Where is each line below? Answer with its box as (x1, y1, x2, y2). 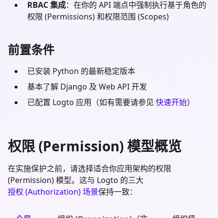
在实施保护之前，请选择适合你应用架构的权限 (8, 163, 171, 174)
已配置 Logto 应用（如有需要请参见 (27, 96, 156, 108)
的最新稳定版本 (79, 65, 135, 76)
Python (53, 65, 79, 76)
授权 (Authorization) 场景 (8, 186, 98, 197)
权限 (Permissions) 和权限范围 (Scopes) (27, 11, 169, 22)
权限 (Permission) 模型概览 (8, 136, 182, 155)
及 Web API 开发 (87, 81, 147, 92)
